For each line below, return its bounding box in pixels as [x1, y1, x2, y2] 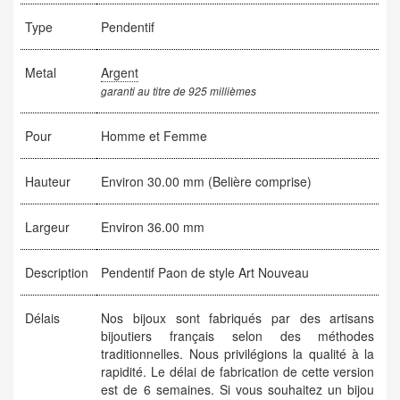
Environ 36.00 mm [101, 218, 205, 237]
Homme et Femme [101, 127, 208, 146]
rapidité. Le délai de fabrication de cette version [101, 362, 375, 381]
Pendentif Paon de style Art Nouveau [101, 263, 310, 282]
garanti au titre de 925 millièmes [101, 84, 257, 99]
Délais [25, 309, 61, 328]
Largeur [25, 218, 71, 237]
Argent [101, 63, 139, 82]
